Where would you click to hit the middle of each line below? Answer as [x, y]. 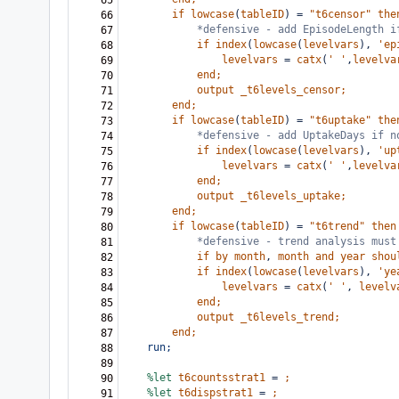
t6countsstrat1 [222, 378]
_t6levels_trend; [290, 317]
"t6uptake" [340, 120]
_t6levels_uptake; [293, 196]
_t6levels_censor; [293, 90]
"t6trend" [337, 226]
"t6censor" [340, 14]
